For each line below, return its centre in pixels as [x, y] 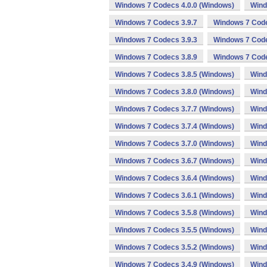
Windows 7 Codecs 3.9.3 [156, 40]
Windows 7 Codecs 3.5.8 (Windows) [175, 213]
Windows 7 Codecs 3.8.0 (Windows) [175, 92]
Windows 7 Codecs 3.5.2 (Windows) [175, 247]
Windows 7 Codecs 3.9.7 [156, 23]
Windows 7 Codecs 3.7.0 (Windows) [175, 144]
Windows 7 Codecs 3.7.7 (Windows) [175, 109]
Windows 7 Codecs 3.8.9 [156, 57]
